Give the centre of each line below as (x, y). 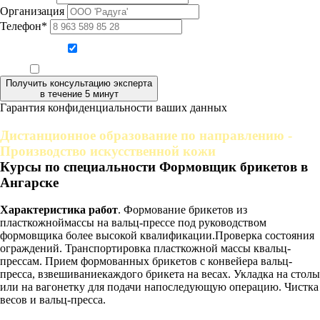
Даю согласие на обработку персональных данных (168, 50)
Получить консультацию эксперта (79, 83)
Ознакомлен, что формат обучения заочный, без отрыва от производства (168, 70)
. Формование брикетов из (182, 210)
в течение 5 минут (79, 94)
